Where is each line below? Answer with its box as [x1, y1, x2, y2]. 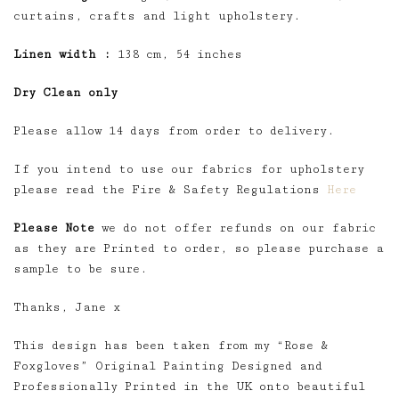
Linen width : [13, 46, 110, 61]
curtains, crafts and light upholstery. [13, 8, 301, 23]
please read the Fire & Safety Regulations [13, 182, 327, 197]
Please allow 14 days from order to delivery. [13, 123, 335, 138]
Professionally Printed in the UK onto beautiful [13, 379, 365, 394]
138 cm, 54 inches [110, 46, 242, 61]
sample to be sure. [13, 261, 148, 276]
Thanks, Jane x [13, 299, 120, 314]
